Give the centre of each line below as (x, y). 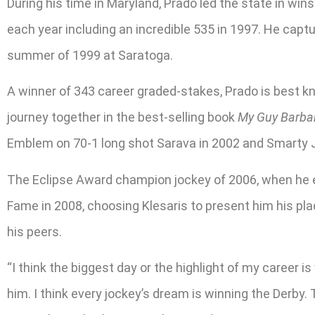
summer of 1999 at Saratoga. (90, 55)
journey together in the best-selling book (122, 117)
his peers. (34, 231)
